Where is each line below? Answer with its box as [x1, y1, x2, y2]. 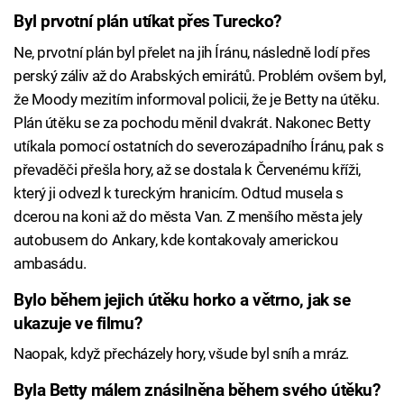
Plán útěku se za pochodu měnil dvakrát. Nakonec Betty [14, 113, 371, 132]
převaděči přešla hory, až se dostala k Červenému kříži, [14, 160, 361, 179]
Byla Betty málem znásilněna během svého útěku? [14, 381, 381, 401]
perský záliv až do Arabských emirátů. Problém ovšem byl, [14, 66, 386, 85]
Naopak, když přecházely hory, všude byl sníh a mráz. [14, 344, 350, 363]
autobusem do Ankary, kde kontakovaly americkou [14, 230, 338, 249]
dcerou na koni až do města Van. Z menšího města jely [14, 207, 363, 225]
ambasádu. [14, 253, 87, 272]
